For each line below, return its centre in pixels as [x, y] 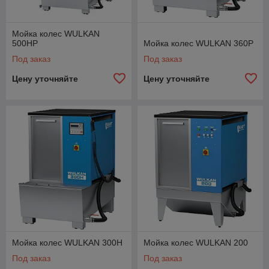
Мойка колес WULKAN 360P [198, 43]
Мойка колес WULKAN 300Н [67, 243]
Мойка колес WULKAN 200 [196, 243]
